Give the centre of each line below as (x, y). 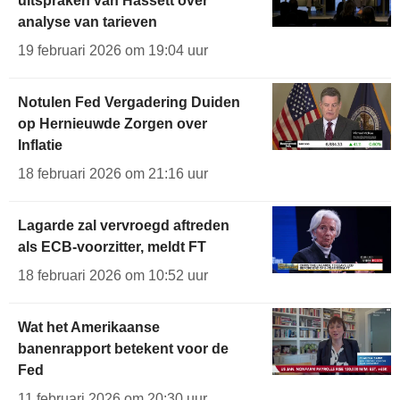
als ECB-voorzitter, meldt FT (112, 246)
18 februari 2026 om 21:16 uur (113, 173)
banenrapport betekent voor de (123, 348)
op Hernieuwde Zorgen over (112, 123)
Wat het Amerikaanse (89, 327)
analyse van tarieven (87, 21)
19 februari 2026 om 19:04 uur (113, 50)
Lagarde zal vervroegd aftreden (124, 225)
